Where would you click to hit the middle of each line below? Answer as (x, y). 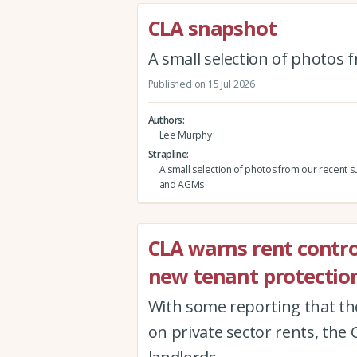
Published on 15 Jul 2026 (201, 84)
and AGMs (181, 185)
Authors (165, 120)
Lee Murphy (185, 135)
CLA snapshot (212, 27)
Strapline (167, 155)
